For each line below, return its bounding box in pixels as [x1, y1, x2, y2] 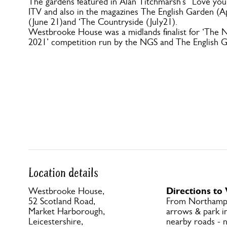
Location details [28, 165, 98, 181]
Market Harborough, [28, 206, 105, 216]
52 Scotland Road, [28, 196, 95, 206]
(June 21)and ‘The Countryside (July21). [28, 17, 177, 27]
